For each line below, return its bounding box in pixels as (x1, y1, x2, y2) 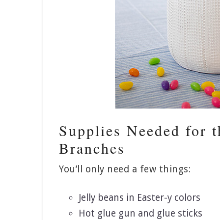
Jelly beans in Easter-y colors (79, 192, 200, 203)
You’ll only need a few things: (59, 164, 191, 175)
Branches (59, 138, 125, 158)
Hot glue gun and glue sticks (79, 208, 202, 219)
